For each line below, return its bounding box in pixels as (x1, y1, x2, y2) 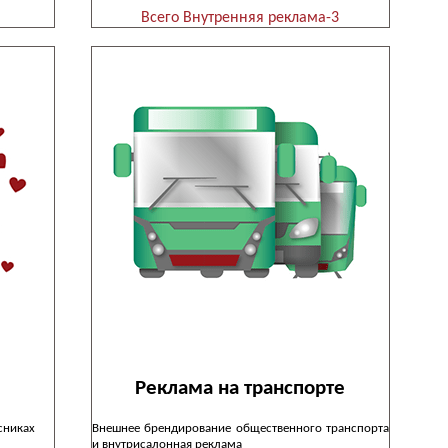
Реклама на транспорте (135, 377, 346, 399)
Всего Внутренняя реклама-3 (141, 10, 340, 27)
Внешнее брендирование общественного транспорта (91, 421, 389, 435)
